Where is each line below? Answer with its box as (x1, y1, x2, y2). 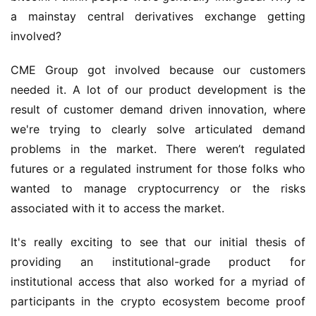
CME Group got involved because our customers (11, 63, 305, 77)
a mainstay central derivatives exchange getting (11, 9, 305, 23)
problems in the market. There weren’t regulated (11, 142, 305, 156)
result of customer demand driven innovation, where (11, 102, 305, 116)
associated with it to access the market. (11, 201, 224, 215)
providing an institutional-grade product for (11, 255, 305, 269)
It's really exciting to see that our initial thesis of (11, 235, 305, 249)
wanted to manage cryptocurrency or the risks (11, 181, 305, 195)
